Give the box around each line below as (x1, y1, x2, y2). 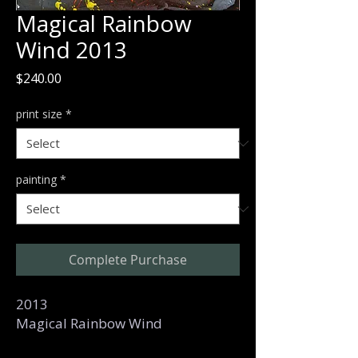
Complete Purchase (69, 251, 187, 268)
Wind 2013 (16, 34, 127, 65)
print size (16, 106, 62, 121)
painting (16, 172, 57, 187)
